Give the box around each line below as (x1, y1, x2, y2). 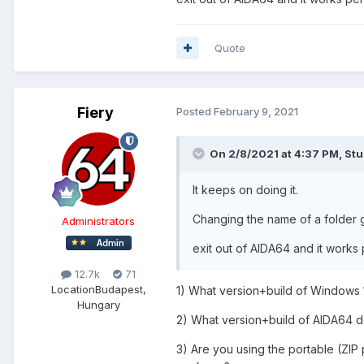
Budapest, (94, 282, 146, 296)
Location (50, 282, 95, 296)
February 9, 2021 (214, 104, 298, 118)
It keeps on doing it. (193, 182, 298, 197)
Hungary (76, 297, 120, 311)
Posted (176, 104, 214, 118)
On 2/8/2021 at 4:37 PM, (210, 146, 344, 160)
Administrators (62, 214, 135, 227)
